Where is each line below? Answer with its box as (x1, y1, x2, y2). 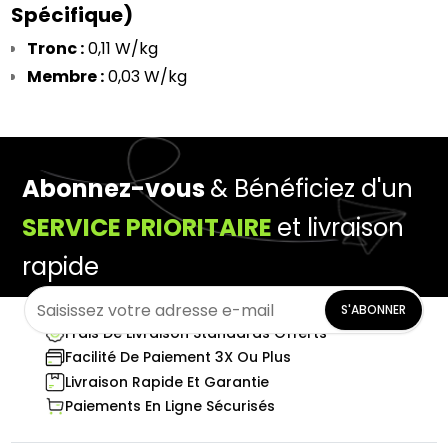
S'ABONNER (340, 301, 406, 318)
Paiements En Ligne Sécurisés (64, 395, 275, 416)
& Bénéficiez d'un (210, 172, 414, 205)
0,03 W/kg (104, 65, 188, 88)
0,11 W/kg (84, 37, 159, 60)
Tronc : (27, 37, 85, 60)
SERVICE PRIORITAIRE (22, 211, 273, 244)
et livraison (277, 211, 405, 244)
